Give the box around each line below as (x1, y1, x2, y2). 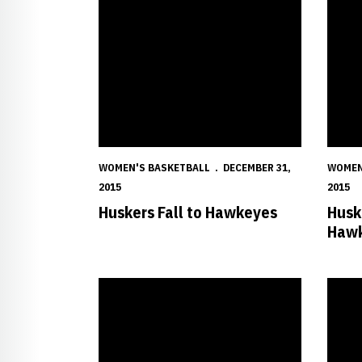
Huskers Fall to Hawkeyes (99, 201, 277, 223)
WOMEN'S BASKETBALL (99, 161, 210, 175)
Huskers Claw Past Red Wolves (98, 279, 259, 295)
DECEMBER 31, (223, 161, 291, 175)
